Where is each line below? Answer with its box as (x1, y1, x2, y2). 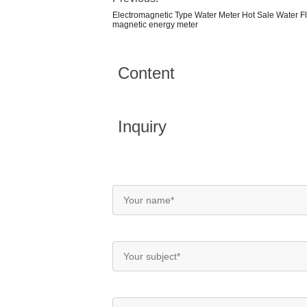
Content (118, 64, 175, 82)
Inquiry (118, 117, 167, 136)
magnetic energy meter (112, 20, 198, 29)
